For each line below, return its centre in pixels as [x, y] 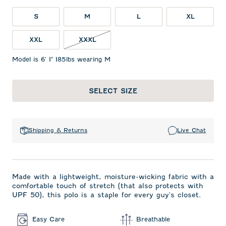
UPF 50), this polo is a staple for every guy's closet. [106, 194]
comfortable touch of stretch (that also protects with [108, 185]
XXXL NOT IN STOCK [131, 39]
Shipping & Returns [58, 130]
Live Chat [191, 130]
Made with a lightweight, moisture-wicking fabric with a [113, 176]
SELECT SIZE [113, 91]
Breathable [153, 219]
